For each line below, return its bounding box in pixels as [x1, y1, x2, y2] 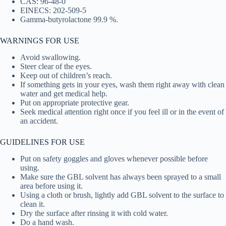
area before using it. [20, 181, 83, 190]
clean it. [20, 199, 45, 208]
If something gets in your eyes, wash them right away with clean [20, 80, 224, 89]
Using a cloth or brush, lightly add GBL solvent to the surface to [20, 190, 224, 199]
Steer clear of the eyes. [20, 62, 92, 71]
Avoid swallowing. [20, 53, 81, 62]
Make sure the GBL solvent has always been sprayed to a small [20, 172, 221, 181]
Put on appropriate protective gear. [20, 98, 129, 107]
